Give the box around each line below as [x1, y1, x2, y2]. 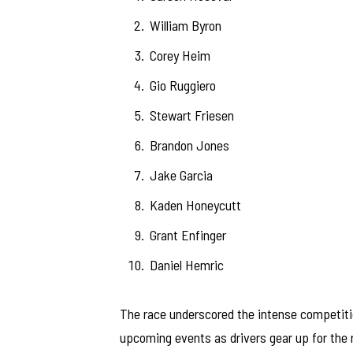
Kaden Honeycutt [149, 195, 241, 214]
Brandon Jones [149, 136, 229, 154]
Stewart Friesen [149, 106, 234, 124]
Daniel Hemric [149, 255, 224, 273]
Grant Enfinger [149, 225, 226, 243]
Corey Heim [149, 46, 210, 65]
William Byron [149, 17, 221, 35]
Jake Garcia [149, 165, 213, 184]
